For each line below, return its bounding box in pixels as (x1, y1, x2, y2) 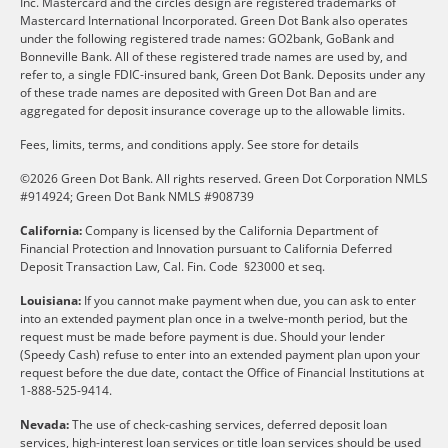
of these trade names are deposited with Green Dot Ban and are (20, 83, 377, 101)
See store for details (247, 135, 359, 153)
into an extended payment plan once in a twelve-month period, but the (20, 309, 408, 327)
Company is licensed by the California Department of (82, 221, 378, 239)
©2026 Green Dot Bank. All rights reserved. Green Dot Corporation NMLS (20, 169, 428, 187)
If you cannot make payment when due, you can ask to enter (81, 291, 416, 309)
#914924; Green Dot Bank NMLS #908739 (20, 187, 257, 205)
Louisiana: (20, 291, 81, 309)
